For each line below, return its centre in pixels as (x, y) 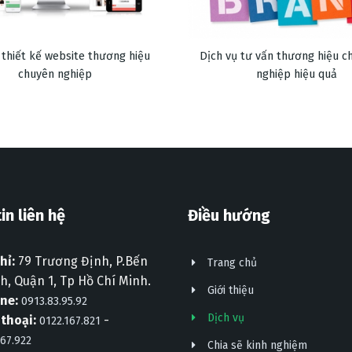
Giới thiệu (231, 290)
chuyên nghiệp (55, 75)
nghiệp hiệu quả (297, 75)
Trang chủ (232, 262)
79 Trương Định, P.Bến (81, 261)
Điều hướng (229, 215)
